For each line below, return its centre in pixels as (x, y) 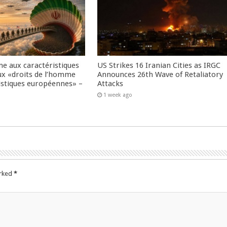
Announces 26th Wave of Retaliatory (160, 74)
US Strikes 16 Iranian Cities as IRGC (159, 65)
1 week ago (118, 95)
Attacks (110, 83)
